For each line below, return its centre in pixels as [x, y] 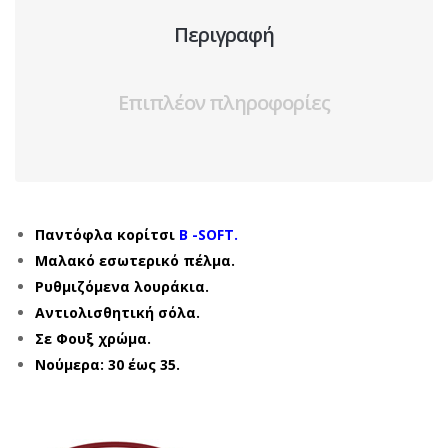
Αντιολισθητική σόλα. [117, 312]
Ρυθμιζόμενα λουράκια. [122, 286]
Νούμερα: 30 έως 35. [107, 364]
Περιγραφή [224, 34]
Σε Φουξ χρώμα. [93, 338]
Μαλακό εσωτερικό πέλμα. [135, 260]
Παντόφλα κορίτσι [107, 234]
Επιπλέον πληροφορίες [224, 102]
